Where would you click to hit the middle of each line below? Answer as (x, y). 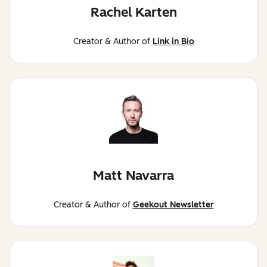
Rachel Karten (133, 13)
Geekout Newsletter (173, 205)
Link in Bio (173, 42)
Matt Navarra (133, 176)
